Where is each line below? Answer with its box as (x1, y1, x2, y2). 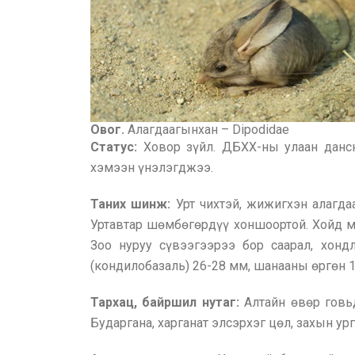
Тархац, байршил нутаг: (90, 295, 239, 310)
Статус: (90, 139, 143, 155)
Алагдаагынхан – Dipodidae (128, 122, 289, 137)
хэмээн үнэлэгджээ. (90, 160, 213, 175)
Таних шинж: (90, 197, 176, 212)
